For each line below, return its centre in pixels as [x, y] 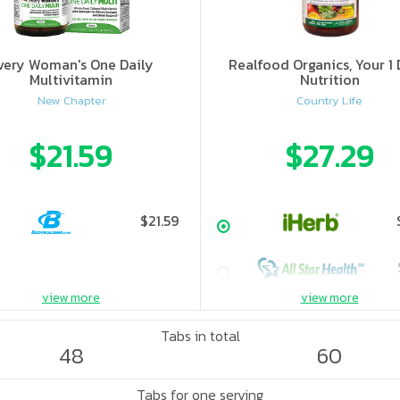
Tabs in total [200, 336]
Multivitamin [71, 79]
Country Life [329, 101]
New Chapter [71, 101]
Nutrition [329, 79]
